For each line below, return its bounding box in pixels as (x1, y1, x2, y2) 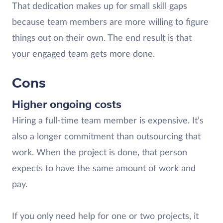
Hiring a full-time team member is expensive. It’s (12, 116, 204, 125)
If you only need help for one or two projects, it (12, 212, 199, 221)
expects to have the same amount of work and (12, 164, 196, 173)
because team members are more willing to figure (12, 18, 209, 27)
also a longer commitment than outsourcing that (12, 132, 201, 141)
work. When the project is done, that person (12, 148, 187, 157)
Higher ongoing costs (12, 98, 121, 111)
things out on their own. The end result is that (12, 34, 192, 43)
